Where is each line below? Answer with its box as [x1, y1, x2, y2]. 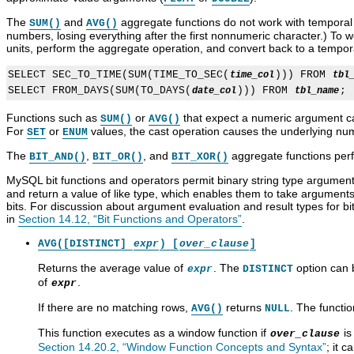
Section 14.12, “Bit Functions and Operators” [18, 212, 242, 225]
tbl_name [295, 85, 339, 96]
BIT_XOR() [171, 150, 228, 163]
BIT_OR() [92, 150, 143, 163]
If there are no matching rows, [38, 300, 191, 314]
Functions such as [6, 111, 100, 124]
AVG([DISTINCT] [38, 237, 133, 250]
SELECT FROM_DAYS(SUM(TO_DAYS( [8, 84, 191, 96]
